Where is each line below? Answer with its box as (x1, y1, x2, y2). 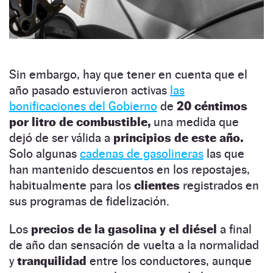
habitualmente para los (9, 178, 134, 193)
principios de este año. (110, 130, 243, 146)
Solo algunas (9, 146, 80, 161)
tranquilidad (17, 253, 87, 269)
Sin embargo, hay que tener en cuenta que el (9, 67, 247, 82)
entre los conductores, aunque (87, 253, 252, 269)
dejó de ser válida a (9, 130, 110, 146)
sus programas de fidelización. (9, 194, 175, 209)
